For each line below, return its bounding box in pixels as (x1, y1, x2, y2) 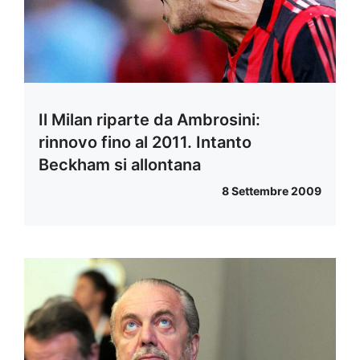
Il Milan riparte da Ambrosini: (39, 110, 260, 130)
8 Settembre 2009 (222, 184, 321, 198)
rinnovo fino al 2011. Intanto (39, 133, 252, 153)
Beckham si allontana (39, 155, 201, 175)
